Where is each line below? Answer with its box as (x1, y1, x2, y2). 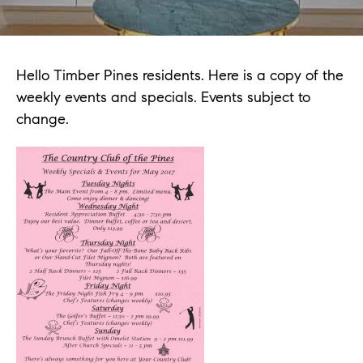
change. (16, 109, 69, 128)
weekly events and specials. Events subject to (16, 88, 310, 106)
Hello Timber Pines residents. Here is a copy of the (16, 66, 344, 84)
